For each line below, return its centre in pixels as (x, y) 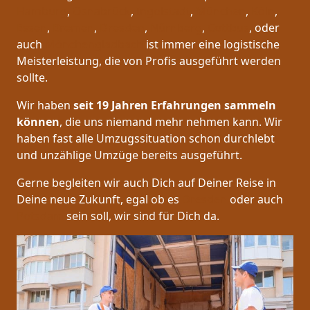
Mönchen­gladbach (94, 45)
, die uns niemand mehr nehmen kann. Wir (171, 122)
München (221, 11)
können (38, 122)
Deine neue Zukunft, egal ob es (99, 200)
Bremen (73, 28)
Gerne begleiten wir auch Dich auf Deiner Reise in (146, 183)
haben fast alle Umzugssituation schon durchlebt (146, 139)
